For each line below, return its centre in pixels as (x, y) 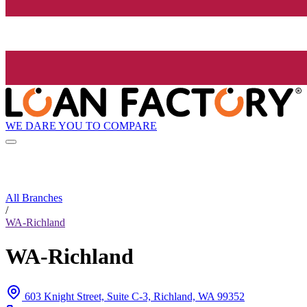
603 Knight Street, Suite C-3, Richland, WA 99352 (135, 297)
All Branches (34, 198)
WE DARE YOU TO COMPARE (81, 125)
